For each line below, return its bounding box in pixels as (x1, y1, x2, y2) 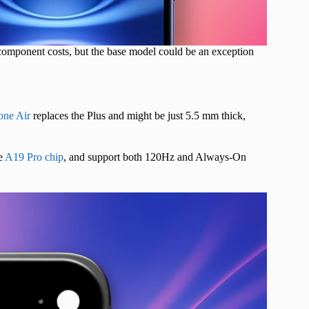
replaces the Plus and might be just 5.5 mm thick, (33, 110, 246, 122)
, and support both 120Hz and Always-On (63, 151, 246, 163)
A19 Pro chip (3, 151, 63, 163)
